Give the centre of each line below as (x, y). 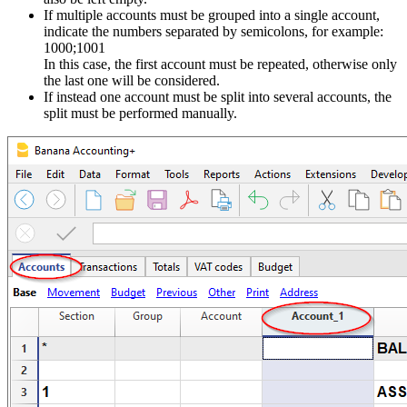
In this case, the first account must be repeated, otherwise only (220, 64)
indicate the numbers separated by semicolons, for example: (213, 31)
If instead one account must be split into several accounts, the (218, 96)
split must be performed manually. (140, 113)
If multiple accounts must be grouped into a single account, (212, 15)
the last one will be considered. (132, 80)
